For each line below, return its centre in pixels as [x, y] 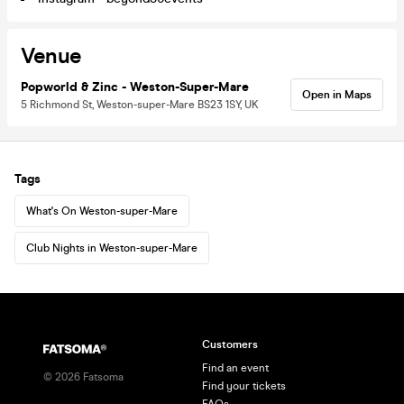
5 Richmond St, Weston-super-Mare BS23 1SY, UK [140, 104]
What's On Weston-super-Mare [102, 211]
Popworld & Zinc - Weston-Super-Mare [135, 87]
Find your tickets [244, 386]
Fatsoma [102, 377]
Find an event [235, 368]
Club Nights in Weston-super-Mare [112, 248]
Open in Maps [337, 94]
